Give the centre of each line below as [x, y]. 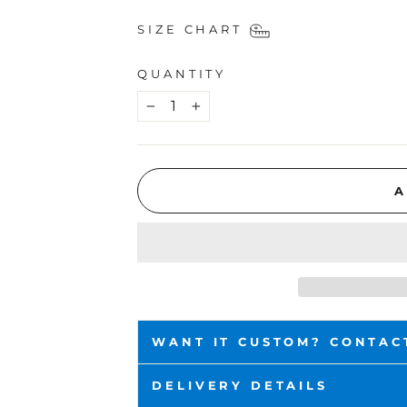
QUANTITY [182, 74]
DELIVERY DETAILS [240, 386]
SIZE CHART [190, 30]
